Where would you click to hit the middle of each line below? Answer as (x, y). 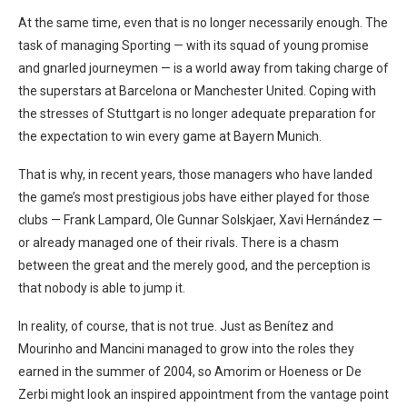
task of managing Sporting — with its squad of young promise (194, 46)
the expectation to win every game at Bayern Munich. (170, 137)
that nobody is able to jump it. (102, 288)
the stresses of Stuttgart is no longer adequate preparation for (197, 114)
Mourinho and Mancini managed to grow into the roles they (186, 349)
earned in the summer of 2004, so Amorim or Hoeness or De (190, 372)
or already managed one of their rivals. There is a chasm (179, 243)
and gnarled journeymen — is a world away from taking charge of (203, 69)
